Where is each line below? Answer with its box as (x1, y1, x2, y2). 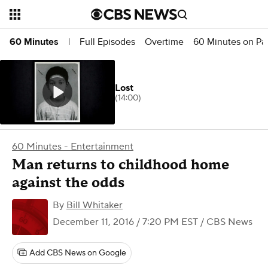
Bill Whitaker (66, 199, 123, 211)
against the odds (12, 173, 124, 192)
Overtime (145, 35, 184, 48)
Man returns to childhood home (12, 156, 229, 174)
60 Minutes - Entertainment (12, 141, 133, 153)
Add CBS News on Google (29, 248, 126, 258)
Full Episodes (80, 35, 135, 48)
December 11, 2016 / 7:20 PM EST (53, 216, 198, 228)
